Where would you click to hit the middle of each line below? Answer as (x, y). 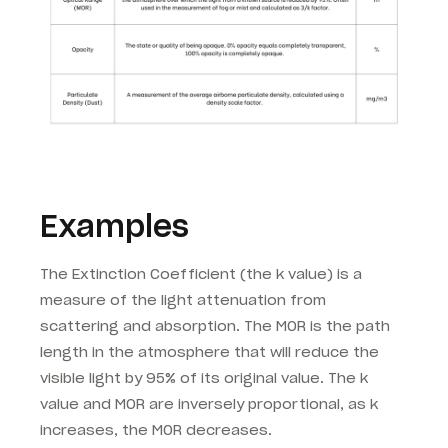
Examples (114, 225)
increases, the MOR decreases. (156, 429)
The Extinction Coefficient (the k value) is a (201, 273)
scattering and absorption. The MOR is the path (215, 325)
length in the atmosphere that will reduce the (209, 351)
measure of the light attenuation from (183, 299)
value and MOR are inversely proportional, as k (209, 403)
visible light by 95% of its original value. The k (204, 377)
